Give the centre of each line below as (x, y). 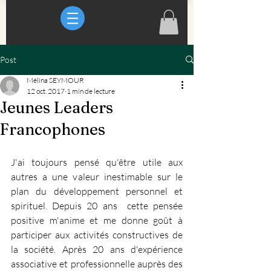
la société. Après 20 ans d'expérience (97, 249)
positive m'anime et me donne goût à (97, 220)
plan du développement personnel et (97, 191)
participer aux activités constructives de (97, 234)
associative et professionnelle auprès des (97, 263)
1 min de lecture (91, 91)
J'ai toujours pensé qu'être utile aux (97, 162)
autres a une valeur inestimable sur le (97, 176)
